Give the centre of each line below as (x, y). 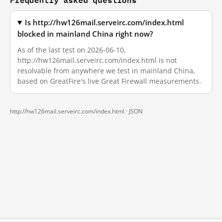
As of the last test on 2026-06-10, (72, 50)
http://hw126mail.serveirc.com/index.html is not (97, 60)
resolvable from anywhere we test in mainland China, (106, 71)
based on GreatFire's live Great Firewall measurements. (109, 81)
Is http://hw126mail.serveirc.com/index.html (105, 23)
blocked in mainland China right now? (85, 34)
